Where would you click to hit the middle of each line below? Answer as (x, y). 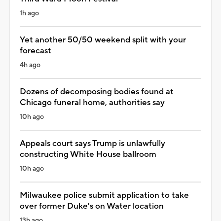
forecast (36, 51)
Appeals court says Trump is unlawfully (92, 143)
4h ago (30, 65)
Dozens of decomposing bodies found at (97, 92)
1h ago (29, 13)
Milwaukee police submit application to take (104, 195)
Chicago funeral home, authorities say (92, 102)
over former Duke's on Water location (92, 206)
